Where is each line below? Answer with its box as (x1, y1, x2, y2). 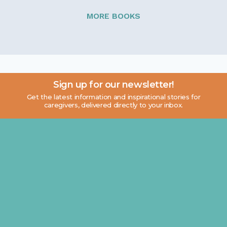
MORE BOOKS (87, 11, 140, 21)
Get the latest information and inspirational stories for (26, 93, 201, 101)
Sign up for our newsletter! (53, 79, 174, 91)
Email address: (40, 121, 97, 130)
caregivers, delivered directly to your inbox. (44, 101, 183, 109)
